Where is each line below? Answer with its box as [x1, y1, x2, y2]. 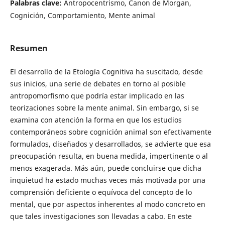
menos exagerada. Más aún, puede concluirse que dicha [10, 163, 201, 173]
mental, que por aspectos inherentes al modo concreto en [10, 199, 205, 209]
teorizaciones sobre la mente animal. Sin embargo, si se [10, 103, 199, 113]
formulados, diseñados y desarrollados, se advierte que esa [10, 139, 211, 149]
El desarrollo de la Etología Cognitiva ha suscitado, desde [10, 67, 203, 77]
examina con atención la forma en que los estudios [10, 115, 182, 125]
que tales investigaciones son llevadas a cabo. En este [10, 211, 192, 221]
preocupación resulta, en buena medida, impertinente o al [10, 151, 208, 161]
